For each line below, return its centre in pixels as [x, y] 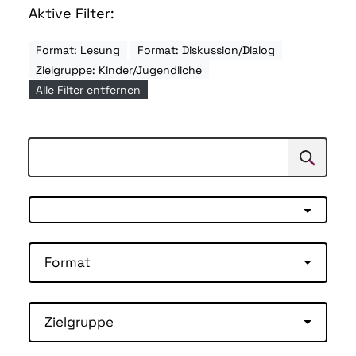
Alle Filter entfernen [88, 90]
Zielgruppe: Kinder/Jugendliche [119, 70]
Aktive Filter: [72, 14]
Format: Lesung [78, 50]
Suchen [310, 162]
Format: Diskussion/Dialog [206, 50]
